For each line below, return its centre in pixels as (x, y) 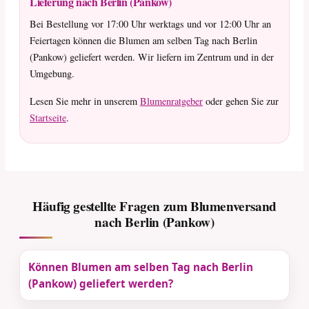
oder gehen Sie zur (241, 101)
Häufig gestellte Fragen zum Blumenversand (154, 206)
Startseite (48, 117)
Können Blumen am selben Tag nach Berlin (141, 267)
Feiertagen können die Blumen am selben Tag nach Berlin (143, 40)
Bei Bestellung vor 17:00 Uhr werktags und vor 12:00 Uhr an (150, 23)
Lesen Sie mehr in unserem (85, 101)
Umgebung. (52, 73)
